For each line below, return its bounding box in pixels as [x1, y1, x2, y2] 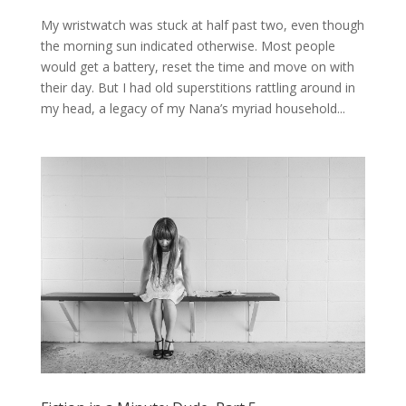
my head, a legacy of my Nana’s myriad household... [40, 100, 345, 118]
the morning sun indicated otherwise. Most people [40, 37, 335, 55]
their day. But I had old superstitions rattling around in [40, 79, 355, 97]
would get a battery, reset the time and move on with [40, 58, 354, 76]
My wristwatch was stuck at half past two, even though [40, 16, 364, 34]
